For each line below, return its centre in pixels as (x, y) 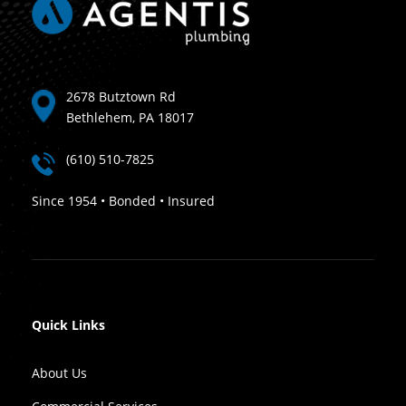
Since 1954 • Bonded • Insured (123, 201)
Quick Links (68, 325)
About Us (59, 373)
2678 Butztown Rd (121, 97)
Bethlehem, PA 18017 (130, 118)
